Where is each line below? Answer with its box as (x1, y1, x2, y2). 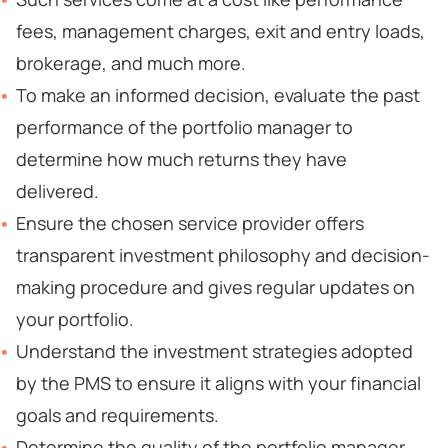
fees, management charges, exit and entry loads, (16, 19, 425, 43)
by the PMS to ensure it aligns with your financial (16, 371, 421, 395)
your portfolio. (16, 307, 134, 331)
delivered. (16, 179, 99, 203)
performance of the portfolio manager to (16, 115, 353, 139)
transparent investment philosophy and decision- (16, 243, 430, 267)
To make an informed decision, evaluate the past (16, 83, 420, 107)
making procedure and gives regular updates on (16, 275, 415, 299)
